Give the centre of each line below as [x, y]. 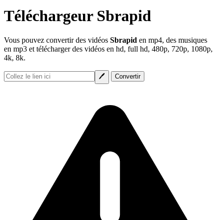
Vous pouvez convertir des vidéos [57, 40]
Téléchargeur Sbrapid [78, 16]
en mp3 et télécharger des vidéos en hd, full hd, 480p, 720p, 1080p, [108, 49]
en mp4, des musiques [172, 40]
